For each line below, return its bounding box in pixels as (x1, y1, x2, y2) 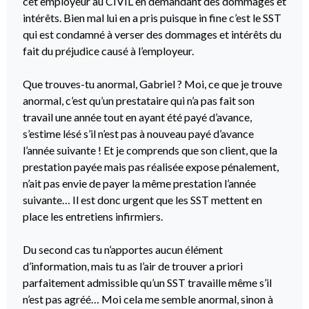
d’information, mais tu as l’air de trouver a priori (22, 259, 243, 273)
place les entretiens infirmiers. (22, 210, 163, 223)
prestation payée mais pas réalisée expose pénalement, (22, 160, 279, 174)
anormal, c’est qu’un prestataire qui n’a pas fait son (22, 94, 255, 108)
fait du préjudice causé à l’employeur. (22, 44, 194, 58)
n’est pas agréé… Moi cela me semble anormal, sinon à (22, 292, 273, 306)
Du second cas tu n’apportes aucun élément (22, 243, 223, 257)
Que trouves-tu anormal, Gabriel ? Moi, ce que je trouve (22, 77, 282, 91)
